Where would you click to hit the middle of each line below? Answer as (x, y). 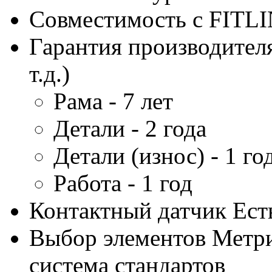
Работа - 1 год (123, 183)
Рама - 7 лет (113, 101)
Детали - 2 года (130, 128)
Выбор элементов (117, 238)
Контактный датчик (128, 210)
